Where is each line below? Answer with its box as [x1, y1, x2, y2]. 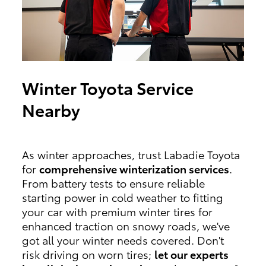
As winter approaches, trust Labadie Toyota [21, 147, 240, 161]
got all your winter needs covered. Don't [21, 232, 224, 247]
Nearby [21, 97, 80, 121]
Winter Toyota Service [21, 75, 194, 99]
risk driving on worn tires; [21, 246, 154, 261]
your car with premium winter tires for [21, 204, 213, 218]
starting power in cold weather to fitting [21, 189, 223, 204]
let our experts [154, 246, 229, 261]
